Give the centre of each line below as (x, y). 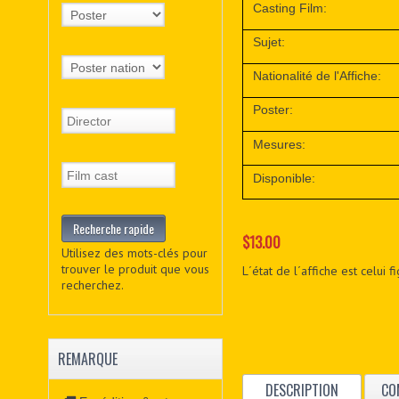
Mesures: (280, 144)
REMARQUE (87, 359)
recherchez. (92, 285)
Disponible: (285, 178)
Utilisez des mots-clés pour (134, 253)
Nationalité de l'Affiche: (318, 76)
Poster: (273, 110)
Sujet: (269, 42)
